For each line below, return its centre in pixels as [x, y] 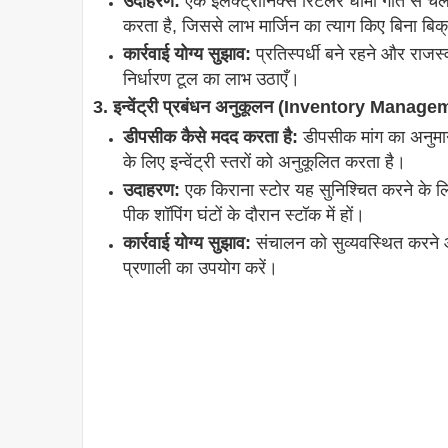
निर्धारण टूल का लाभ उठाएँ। [211, 79]
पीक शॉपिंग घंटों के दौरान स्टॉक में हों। [244, 215]
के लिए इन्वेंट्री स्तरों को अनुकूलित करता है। [264, 162]
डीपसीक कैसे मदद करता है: [210, 137]
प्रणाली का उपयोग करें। [200, 268]
